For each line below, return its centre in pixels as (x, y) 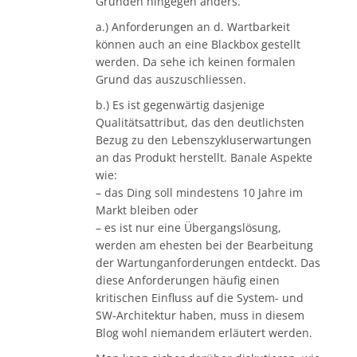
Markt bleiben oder (147, 210)
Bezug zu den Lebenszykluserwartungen (204, 140)
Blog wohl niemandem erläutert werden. (204, 333)
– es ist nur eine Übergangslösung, (188, 228)
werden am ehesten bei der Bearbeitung (204, 245)
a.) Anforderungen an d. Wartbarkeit (193, 27)
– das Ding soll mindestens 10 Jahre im (199, 193)
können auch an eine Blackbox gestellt (198, 45)
